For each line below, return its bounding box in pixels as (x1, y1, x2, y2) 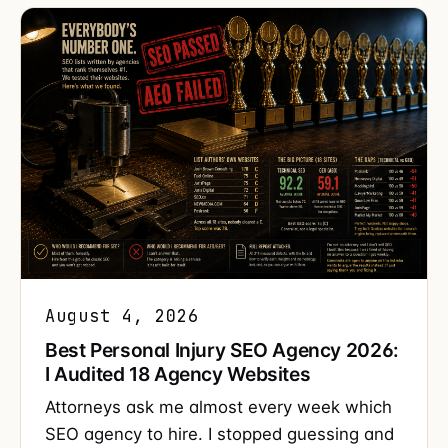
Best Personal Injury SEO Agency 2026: (45, 337, 399, 362)
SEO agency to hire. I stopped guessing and (45, 423, 394, 444)
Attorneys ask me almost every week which (45, 396, 392, 417)
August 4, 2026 (45, 304, 200, 327)
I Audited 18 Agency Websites (45, 361, 311, 386)
